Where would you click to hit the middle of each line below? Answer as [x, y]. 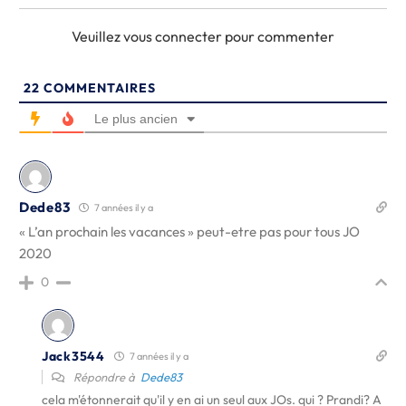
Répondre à [106, 377]
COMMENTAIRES [98, 88]
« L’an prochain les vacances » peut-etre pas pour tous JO [189, 232]
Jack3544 [73, 356]
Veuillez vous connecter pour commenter [203, 36]
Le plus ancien [136, 119]
